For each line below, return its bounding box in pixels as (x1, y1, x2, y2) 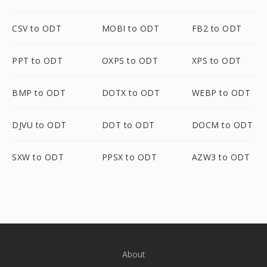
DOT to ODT (101, 119, 155, 131)
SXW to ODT (12, 151, 64, 163)
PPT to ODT (12, 55, 63, 66)
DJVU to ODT (12, 119, 67, 131)
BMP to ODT (12, 87, 66, 98)
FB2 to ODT (191, 23, 242, 34)
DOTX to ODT (101, 87, 160, 98)
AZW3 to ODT (191, 151, 250, 163)
